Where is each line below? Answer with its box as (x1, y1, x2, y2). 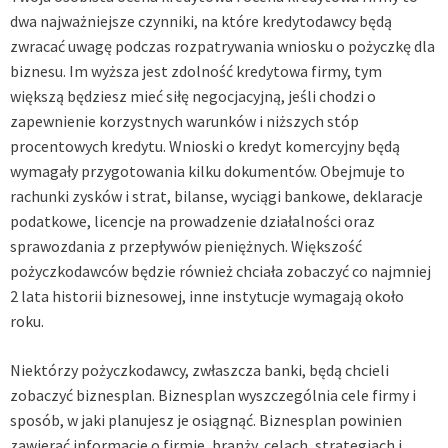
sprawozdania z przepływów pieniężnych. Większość (10, 236, 362, 257)
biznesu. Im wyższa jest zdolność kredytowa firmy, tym (10, 61, 382, 82)
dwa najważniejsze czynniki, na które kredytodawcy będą (10, 11, 392, 32)
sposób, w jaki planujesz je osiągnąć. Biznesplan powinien (10, 410, 402, 431)
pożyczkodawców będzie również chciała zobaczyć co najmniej (10, 261, 431, 282)
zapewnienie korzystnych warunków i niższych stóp (10, 111, 359, 132)
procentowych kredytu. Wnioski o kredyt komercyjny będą (10, 136, 400, 157)
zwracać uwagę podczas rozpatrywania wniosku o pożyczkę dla (10, 36, 435, 57)
